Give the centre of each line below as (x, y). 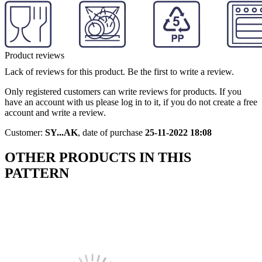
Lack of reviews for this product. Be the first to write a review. (119, 71)
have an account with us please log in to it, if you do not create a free (131, 102)
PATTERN (37, 173)
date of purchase (114, 132)
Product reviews (35, 55)
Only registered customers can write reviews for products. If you (123, 91)
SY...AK (61, 132)
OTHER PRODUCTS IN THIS (98, 157)
